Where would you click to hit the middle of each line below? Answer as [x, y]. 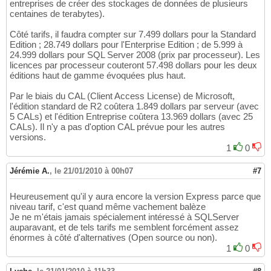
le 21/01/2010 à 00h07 [94, 171]
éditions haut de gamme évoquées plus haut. [98, 76]
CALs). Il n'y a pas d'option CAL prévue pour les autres [117, 127]
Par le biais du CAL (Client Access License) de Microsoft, [122, 96]
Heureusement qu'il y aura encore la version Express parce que [135, 197]
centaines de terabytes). [57, 14]
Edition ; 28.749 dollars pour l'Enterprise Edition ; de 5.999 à [126, 45]
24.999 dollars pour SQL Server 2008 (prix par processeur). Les [135, 55]
